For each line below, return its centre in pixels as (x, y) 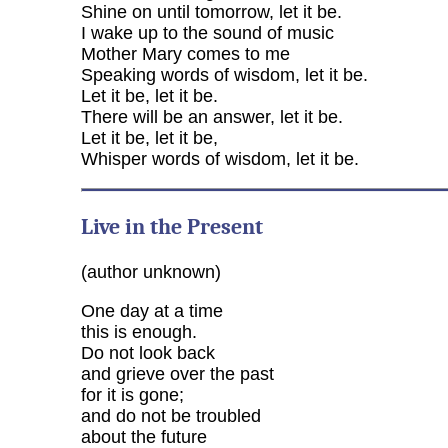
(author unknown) (150, 271)
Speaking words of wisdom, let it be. (224, 75)
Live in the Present (171, 226)
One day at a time (151, 310)
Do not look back (147, 352)
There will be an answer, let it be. (211, 117)
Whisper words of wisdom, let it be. (219, 159)
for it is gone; (132, 394)
